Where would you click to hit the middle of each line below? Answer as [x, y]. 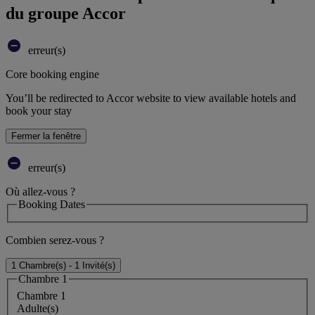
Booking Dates [52, 204]
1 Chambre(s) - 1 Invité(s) [63, 266]
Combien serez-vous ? [55, 240]
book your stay [39, 110]
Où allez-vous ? [40, 191]
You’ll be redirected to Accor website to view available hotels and [151, 98]
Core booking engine [52, 74]
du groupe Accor [66, 13]
